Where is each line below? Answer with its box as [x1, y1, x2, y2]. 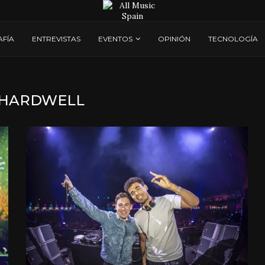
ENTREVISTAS [32, 34, 80, 43]
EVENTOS [98, 34, 132, 43]
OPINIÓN [158, 34, 190, 43]
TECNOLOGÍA [208, 34, 258, 43]
